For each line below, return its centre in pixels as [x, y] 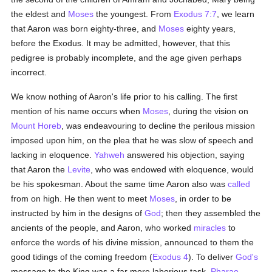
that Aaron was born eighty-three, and [85, 29]
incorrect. [29, 72]
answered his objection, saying [185, 155]
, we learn [236, 14]
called [239, 184]
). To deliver [212, 257]
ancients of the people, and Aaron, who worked [103, 228]
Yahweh [110, 155]
